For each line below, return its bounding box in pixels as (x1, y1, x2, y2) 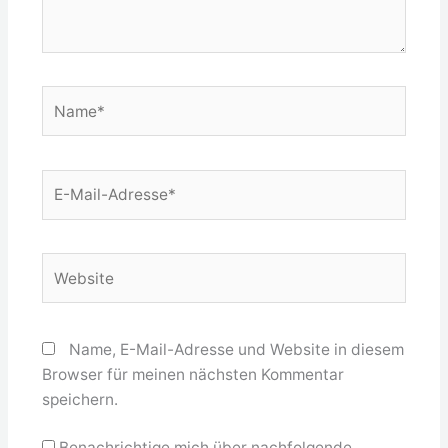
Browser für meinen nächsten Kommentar (41, 364, 344, 384)
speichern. (41, 389, 118, 409)
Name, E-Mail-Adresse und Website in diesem (68, 339, 404, 359)
